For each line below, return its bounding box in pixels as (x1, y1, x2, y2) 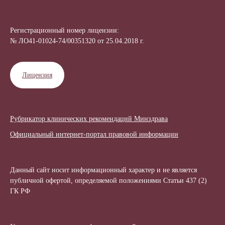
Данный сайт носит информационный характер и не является (10, 166, 197, 174)
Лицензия (22, 71, 52, 79)
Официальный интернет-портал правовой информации (10, 131, 178, 139)
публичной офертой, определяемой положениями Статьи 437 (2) (10, 177, 207, 185)
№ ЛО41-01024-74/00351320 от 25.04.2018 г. (10, 37, 144, 45)
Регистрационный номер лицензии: (10, 27, 119, 35)
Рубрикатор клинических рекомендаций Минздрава (10, 115, 168, 123)
